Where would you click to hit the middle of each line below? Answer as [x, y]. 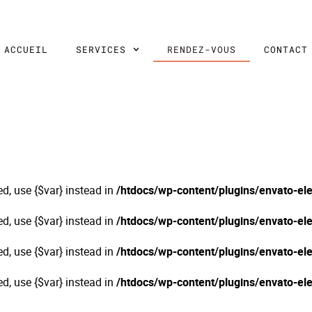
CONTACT [286, 49]
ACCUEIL [26, 49]
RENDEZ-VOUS [202, 49]
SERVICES [101, 49]
